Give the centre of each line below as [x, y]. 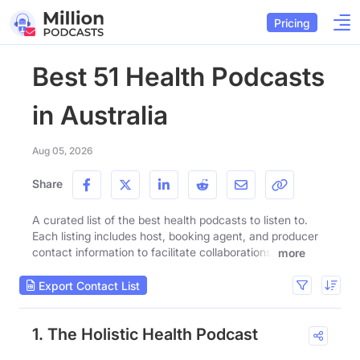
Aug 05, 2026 [62, 151]
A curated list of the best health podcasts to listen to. [170, 220]
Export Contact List [88, 285]
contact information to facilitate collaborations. [153, 252]
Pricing [292, 22]
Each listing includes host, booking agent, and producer [175, 236]
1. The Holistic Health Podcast [145, 335]
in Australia [100, 115]
